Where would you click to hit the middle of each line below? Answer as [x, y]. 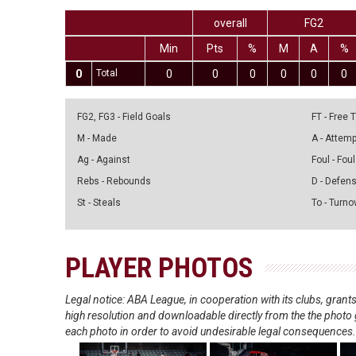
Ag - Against [104, 160]
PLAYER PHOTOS [160, 268]
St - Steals [99, 203]
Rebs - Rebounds [114, 181]
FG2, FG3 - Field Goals [124, 117]
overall [230, 23]
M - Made [97, 138]
